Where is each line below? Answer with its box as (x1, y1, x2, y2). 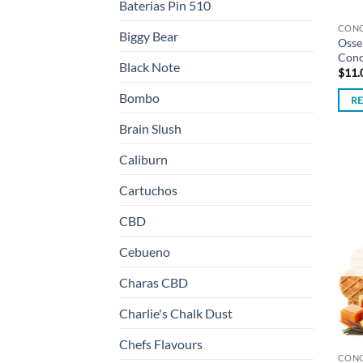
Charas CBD (119, 275, 188, 291)
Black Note (119, 59, 180, 75)
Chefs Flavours (119, 336, 203, 352)
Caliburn (119, 152, 168, 168)
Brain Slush (119, 121, 181, 137)
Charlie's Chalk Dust (119, 305, 233, 322)
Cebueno (119, 244, 170, 260)
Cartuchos (119, 182, 177, 199)
